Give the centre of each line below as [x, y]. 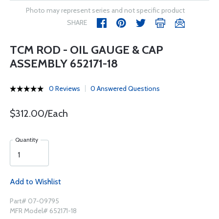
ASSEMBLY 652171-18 [64, 63]
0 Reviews [65, 88]
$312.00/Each [39, 113]
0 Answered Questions [125, 88]
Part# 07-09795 [34, 201]
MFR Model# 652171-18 [43, 211]
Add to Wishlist [35, 182]
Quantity [27, 140]
